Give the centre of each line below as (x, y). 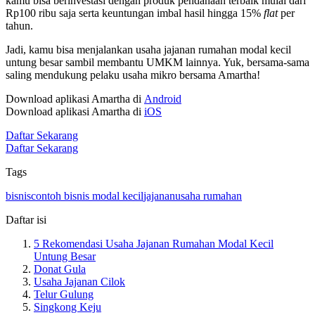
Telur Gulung (64, 295)
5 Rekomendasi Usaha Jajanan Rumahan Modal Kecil (154, 244)
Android (163, 99)
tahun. (19, 26)
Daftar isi (26, 220)
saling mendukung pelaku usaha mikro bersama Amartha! (133, 75)
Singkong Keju (67, 307)
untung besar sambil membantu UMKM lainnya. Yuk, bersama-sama (157, 63)
